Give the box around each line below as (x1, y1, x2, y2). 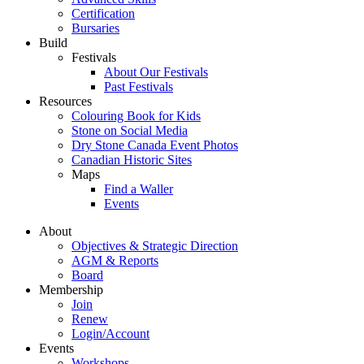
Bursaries (71, 21, 119, 36)
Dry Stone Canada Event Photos (71, 138, 238, 153)
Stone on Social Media (71, 123, 188, 138)
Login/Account (71, 327, 149, 341)
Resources (39, 94, 92, 109)
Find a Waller (104, 182, 173, 197)
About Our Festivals (104, 65, 208, 80)
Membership (39, 283, 103, 297)
